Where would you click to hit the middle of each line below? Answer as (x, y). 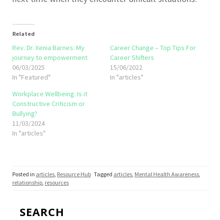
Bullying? (25, 114)
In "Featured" (31, 77)
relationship (27, 183)
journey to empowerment (50, 58)
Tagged (104, 174)
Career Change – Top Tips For (153, 48)
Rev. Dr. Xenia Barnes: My (48, 48)
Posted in (24, 174)
